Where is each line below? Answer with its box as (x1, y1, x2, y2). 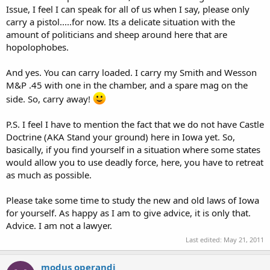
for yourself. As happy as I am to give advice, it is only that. (6, 206, 251, 219)
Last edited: (186, 235, 224, 244)
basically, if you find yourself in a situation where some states (6, 143, 260, 155)
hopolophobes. (6, 40, 69, 53)
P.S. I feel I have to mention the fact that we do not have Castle (6, 118, 264, 130)
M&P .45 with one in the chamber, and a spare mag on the (6, 78, 248, 91)
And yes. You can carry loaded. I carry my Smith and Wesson (6, 66, 257, 78)
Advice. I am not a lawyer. (6, 219, 112, 231)
